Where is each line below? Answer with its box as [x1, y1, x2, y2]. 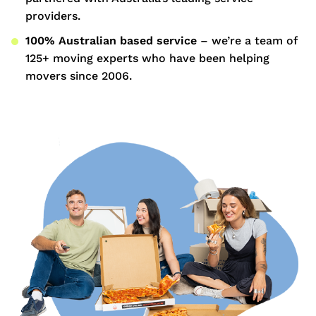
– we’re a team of [197, 33, 297, 47]
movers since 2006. [25, 68, 132, 83]
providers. [25, 8, 80, 23]
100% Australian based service [25, 33, 197, 47]
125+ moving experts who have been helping [25, 51, 269, 65]
